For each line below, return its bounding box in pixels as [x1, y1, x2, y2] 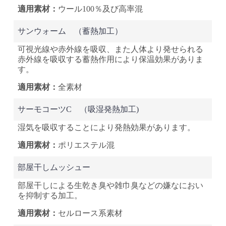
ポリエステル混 [58, 141, 115, 150]
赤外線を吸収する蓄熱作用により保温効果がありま [18, 54, 204, 64]
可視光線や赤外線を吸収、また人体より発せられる [18, 44, 204, 53]
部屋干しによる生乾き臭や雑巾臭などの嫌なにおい [18, 181, 204, 190]
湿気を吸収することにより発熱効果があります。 [18, 123, 196, 132]
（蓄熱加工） [66, 26, 123, 35]
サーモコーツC [18, 104, 72, 114]
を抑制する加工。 [18, 191, 91, 200]
